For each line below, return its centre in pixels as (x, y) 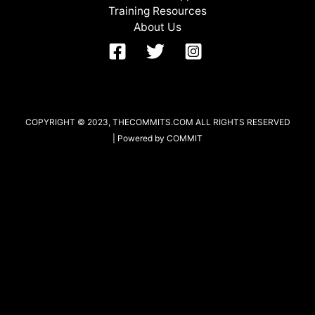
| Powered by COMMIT (157, 138)
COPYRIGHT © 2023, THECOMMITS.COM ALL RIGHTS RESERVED (157, 122)
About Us (157, 27)
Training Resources (157, 11)
